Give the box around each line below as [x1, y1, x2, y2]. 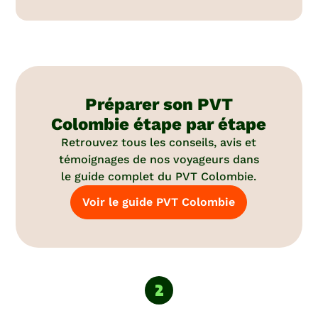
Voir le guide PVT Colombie [82, 195, 236, 209]
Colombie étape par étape [51, 114, 267, 135]
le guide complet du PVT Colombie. [61, 170, 257, 184]
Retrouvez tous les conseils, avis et [61, 136, 257, 150]
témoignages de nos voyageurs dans [58, 153, 259, 167]
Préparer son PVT [84, 94, 233, 115]
